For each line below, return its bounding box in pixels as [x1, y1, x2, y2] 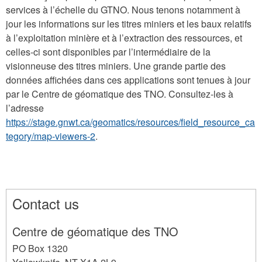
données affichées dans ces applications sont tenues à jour [6, 73, 250, 87]
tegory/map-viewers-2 [6, 129, 95, 143]
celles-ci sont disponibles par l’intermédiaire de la [6, 44, 211, 58]
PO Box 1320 [12, 241, 68, 255]
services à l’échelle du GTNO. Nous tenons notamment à [6, 2, 240, 16]
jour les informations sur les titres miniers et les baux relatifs [6, 16, 251, 30]
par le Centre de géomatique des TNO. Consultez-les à [6, 87, 233, 101]
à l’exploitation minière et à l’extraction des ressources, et [6, 30, 242, 44]
